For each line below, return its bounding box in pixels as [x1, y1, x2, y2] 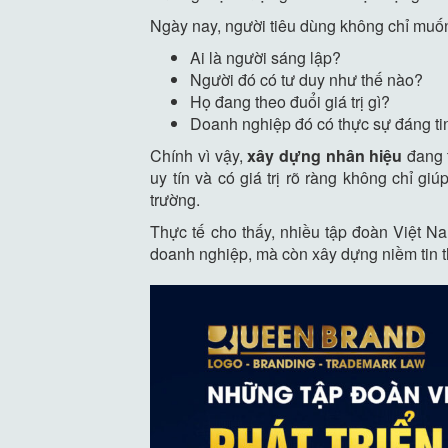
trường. [150, 187, 201, 211]
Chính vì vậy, [150, 143, 248, 167]
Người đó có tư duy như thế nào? [190, 67, 424, 91]
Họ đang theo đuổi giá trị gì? [190, 89, 391, 113]
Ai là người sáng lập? [190, 45, 342, 69]
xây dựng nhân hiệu [247, 143, 403, 167]
